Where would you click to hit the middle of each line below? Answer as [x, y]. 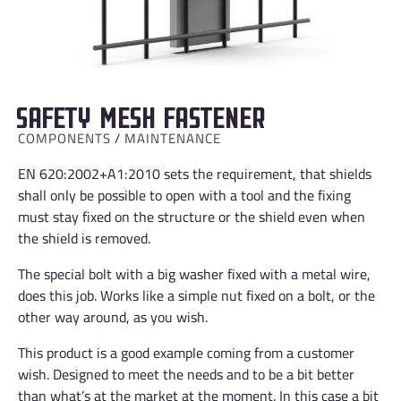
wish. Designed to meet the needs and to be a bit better [186, 375]
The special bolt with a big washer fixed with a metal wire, [194, 274]
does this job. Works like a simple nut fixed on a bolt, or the [196, 296]
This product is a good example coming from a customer [186, 353]
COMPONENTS [64, 139]
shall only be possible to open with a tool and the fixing [184, 196]
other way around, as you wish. [113, 317]
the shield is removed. [84, 239]
